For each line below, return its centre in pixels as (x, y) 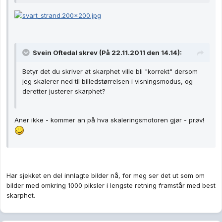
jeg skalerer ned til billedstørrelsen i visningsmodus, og (108, 81)
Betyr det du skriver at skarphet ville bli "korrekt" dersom (110, 71)
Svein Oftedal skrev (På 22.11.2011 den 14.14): (107, 52)
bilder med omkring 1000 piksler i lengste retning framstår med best (111, 186)
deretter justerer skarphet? (64, 91)
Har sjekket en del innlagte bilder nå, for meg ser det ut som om (106, 176)
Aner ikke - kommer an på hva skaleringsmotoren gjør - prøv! (109, 120)
